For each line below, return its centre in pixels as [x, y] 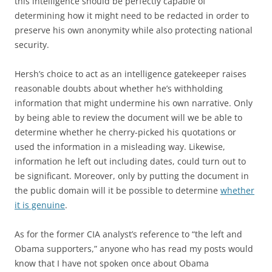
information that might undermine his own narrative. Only [134, 103]
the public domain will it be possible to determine [117, 190]
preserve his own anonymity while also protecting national [134, 30]
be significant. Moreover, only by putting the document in [132, 175]
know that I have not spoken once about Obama [112, 263]
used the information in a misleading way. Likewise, [120, 146]
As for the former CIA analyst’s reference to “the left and [128, 234]
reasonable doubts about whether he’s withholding [119, 88]
